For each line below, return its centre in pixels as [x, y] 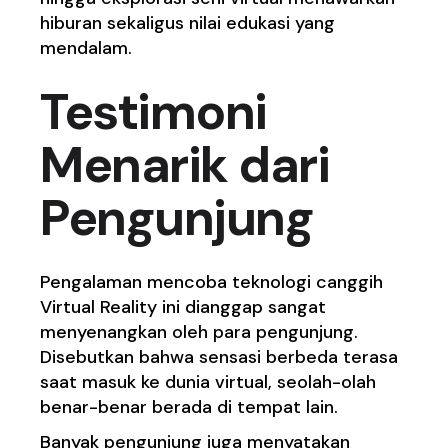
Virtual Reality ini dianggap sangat [183, 307]
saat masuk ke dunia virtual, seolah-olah [208, 382]
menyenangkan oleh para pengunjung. [199, 332]
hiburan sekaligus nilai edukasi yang [188, 23]
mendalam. [86, 48]
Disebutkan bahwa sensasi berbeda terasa [219, 357]
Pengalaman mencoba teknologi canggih [212, 282]
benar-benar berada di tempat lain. [192, 407]
